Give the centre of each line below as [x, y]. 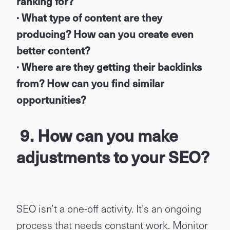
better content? [53, 50]
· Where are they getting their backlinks [109, 67]
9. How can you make [97, 135]
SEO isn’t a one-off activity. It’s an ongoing [109, 208]
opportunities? [51, 100]
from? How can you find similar [90, 83]
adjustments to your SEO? [113, 157]
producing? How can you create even [105, 34]
